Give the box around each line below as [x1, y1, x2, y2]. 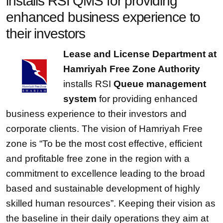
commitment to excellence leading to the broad [6, 168, 205, 179]
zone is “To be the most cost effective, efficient [6, 138, 202, 149]
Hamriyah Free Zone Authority [63, 64, 200, 74]
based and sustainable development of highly [6, 183, 200, 194]
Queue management [113, 79, 206, 89]
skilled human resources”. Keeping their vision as [6, 198, 216, 209]
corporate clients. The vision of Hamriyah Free [6, 123, 203, 134]
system [63, 94, 97, 104]
